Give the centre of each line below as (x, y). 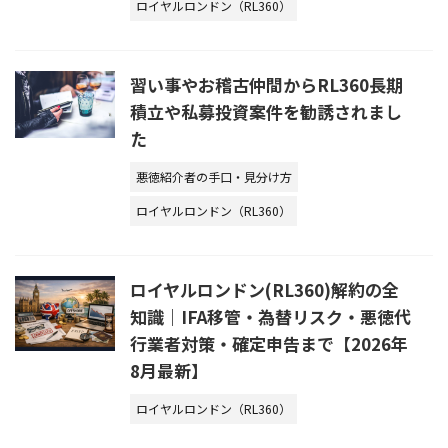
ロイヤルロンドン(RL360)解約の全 (264, 290)
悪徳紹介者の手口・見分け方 (214, 177)
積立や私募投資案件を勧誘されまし (266, 112)
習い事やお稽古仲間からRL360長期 (266, 85)
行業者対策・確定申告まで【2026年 (269, 344)
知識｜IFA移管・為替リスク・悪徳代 (270, 317)
